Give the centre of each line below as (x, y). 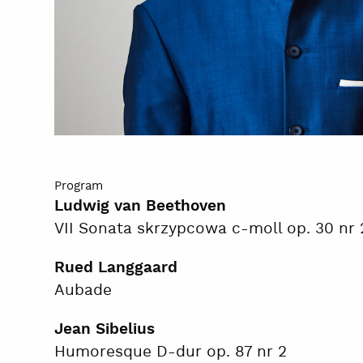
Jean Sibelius (105, 329)
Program (79, 186)
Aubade (83, 290)
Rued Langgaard (116, 268)
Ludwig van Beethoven (141, 206)
